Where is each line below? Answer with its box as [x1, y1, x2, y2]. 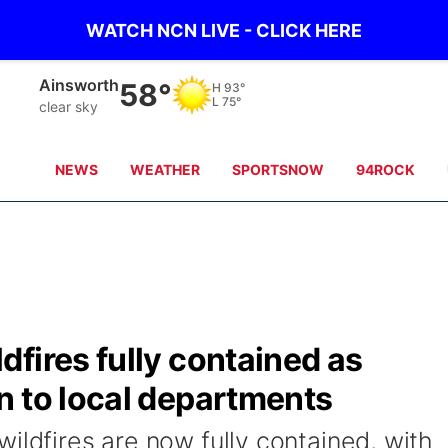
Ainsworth [39, 74, 120, 95]
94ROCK [356, 161, 416, 178]
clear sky [39, 97, 99, 115]
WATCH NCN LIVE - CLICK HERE [86, 19, 362, 41]
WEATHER [130, 161, 201, 178]
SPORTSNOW [232, 161, 325, 178]
